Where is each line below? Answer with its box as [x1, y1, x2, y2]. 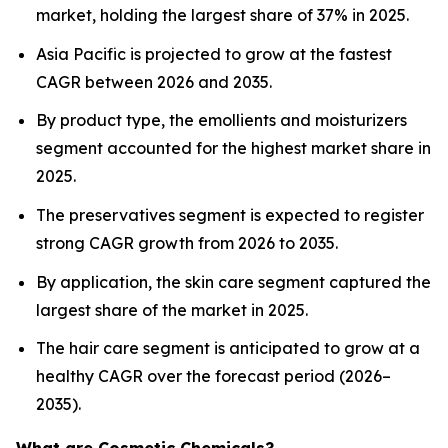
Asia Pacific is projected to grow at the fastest [36, 43, 392, 64]
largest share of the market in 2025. [36, 299, 308, 320]
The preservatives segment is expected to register [36, 204, 424, 225]
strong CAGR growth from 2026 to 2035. [36, 232, 338, 253]
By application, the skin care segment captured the [36, 271, 431, 292]
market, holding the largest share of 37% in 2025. [36, 5, 409, 25]
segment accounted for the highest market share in [36, 138, 431, 159]
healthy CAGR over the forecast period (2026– [36, 366, 391, 387]
